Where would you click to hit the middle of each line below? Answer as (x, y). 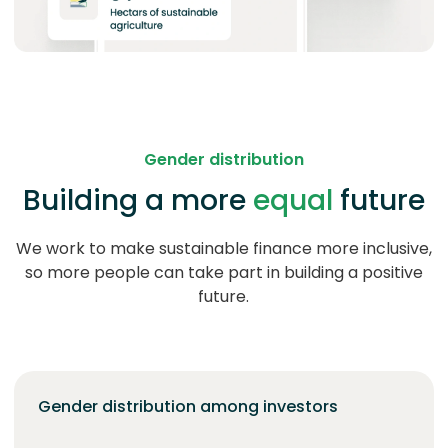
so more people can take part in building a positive (223, 272)
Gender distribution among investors (188, 406)
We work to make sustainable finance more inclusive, (223, 248)
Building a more (137, 200)
